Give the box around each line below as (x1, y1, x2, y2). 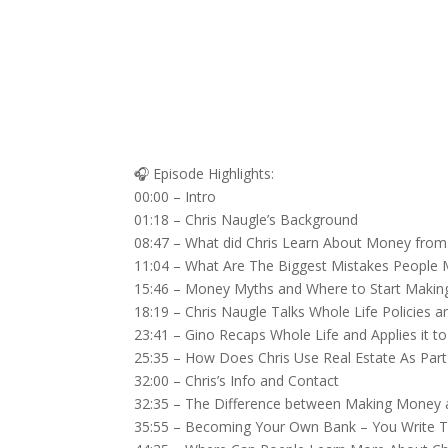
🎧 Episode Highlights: (134, 164, 275, 183)
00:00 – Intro (134, 187, 217, 206)
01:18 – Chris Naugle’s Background (134, 210, 359, 229)
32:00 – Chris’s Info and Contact (134, 371, 340, 390)
